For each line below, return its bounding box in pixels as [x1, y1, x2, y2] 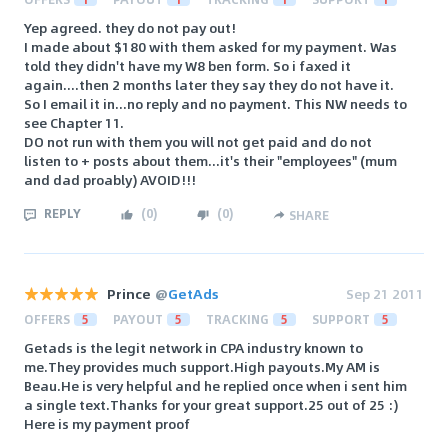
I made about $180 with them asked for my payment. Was [24, 35, 397, 57]
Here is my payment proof [24, 412, 190, 434]
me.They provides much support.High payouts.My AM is [24, 355, 380, 377]
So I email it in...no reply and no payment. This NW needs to [24, 92, 407, 114]
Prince [107, 282, 151, 304]
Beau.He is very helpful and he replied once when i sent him [24, 374, 407, 396]
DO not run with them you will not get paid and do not [24, 130, 372, 152]
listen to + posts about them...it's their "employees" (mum [24, 149, 397, 171]
